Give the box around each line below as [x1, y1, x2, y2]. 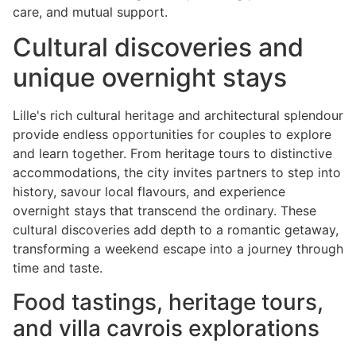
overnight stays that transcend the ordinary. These [13, 203, 316, 219]
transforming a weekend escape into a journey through [13, 241, 343, 257]
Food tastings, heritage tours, [13, 288, 323, 315]
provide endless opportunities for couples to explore [13, 126, 331, 143]
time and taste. [13, 260, 103, 277]
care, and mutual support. [13, 3, 168, 20]
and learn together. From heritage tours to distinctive [13, 145, 332, 162]
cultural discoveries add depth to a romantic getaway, [13, 222, 339, 238]
